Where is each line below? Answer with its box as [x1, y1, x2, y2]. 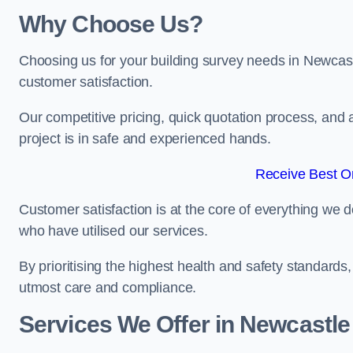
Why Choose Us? [19, 11, 203, 37]
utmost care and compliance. [19, 280, 197, 295]
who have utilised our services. [19, 223, 208, 239]
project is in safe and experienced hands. [19, 131, 271, 147]
